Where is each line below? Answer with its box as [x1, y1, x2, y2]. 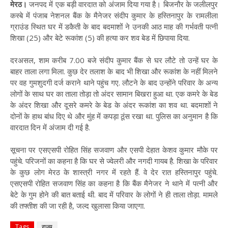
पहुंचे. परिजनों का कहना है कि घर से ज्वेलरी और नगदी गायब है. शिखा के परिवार [10, 156, 218, 166]
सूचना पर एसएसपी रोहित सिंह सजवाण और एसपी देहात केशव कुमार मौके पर [10, 145, 218, 155]
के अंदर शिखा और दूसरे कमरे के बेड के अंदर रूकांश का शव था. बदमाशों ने [10, 100, 218, 110]
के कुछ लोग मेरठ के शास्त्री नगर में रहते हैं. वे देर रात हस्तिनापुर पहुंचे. [10, 167, 218, 177]
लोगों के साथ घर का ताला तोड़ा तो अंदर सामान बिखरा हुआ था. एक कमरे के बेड [10, 89, 218, 99]
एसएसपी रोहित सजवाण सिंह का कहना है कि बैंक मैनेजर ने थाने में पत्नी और [10, 178, 218, 188]
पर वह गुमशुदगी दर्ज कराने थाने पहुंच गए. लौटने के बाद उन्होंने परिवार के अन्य [10, 77, 218, 88]
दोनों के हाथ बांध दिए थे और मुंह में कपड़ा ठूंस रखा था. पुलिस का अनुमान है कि [10, 111, 218, 121]
